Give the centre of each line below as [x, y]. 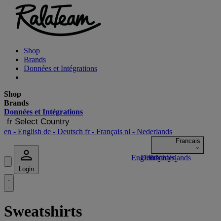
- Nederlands [151, 131]
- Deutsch [68, 131]
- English [27, 131]
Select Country [42, 122]
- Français [107, 131]
